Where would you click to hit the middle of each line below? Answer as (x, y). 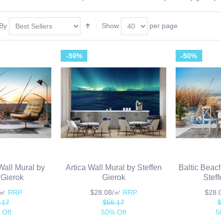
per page (163, 26)
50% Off (113, 212)
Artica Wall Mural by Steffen (113, 168)
